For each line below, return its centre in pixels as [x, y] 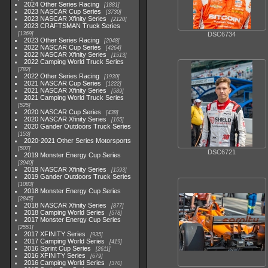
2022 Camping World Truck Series [74, 62]
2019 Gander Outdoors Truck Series [78, 176]
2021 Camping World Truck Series [74, 98]
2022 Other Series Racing [62, 76]
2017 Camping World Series [65, 241]
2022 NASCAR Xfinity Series [66, 54]
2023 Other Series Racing [62, 40]
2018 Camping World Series [65, 212]
